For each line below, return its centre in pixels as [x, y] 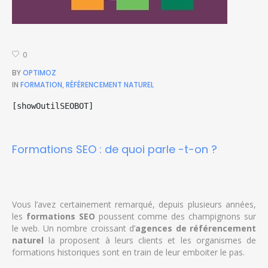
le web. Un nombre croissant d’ [74, 228]
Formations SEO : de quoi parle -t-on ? [114, 149]
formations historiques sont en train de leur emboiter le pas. [128, 252]
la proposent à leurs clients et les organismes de [150, 240]
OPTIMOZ [39, 72]
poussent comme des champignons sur [176, 216]
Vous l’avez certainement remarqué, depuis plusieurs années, [134, 204]
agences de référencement [196, 228]
